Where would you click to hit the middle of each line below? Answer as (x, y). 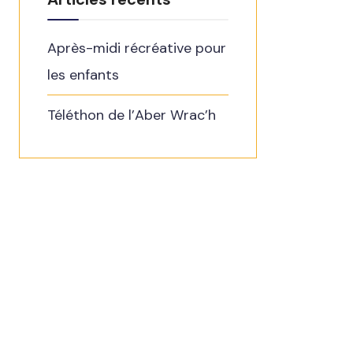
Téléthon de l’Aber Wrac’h (132, 115)
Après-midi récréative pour (137, 48)
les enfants (83, 74)
